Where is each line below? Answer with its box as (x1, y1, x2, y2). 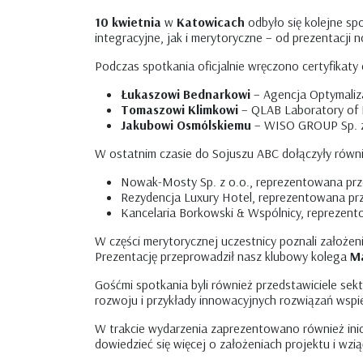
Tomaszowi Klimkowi (121, 101, 241, 117)
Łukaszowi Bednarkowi (121, 86, 250, 102)
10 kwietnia (95, 14, 161, 30)
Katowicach (173, 14, 245, 30)
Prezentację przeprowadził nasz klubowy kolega (95, 248, 350, 264)
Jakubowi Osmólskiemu (121, 117, 251, 133)
